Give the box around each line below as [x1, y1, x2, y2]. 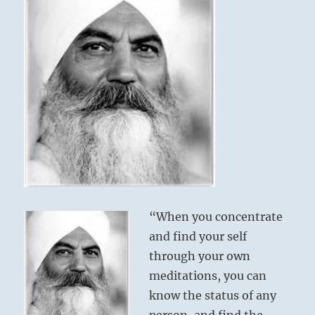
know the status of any [149, 288, 277, 303]
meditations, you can [149, 269, 267, 283]
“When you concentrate [149, 210, 283, 224]
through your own [149, 249, 251, 264]
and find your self [149, 229, 247, 244]
